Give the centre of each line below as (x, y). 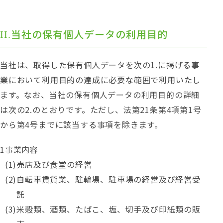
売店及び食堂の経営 (54, 164)
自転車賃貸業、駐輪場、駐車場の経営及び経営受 (109, 179)
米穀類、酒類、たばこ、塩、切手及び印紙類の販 (109, 209)
